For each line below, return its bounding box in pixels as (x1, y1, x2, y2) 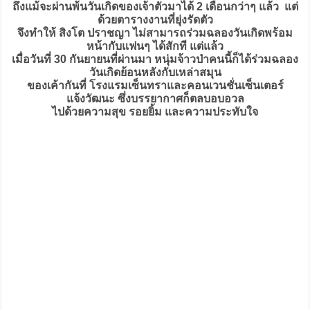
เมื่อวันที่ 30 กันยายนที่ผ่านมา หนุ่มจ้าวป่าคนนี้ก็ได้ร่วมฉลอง (12, 53, 298, 65)
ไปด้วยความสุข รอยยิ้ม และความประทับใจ (52, 105, 258, 118)
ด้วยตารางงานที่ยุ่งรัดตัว (97, 13, 213, 26)
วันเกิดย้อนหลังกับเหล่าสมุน (89, 66, 221, 78)
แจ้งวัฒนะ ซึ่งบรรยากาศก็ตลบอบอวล (66, 92, 244, 104)
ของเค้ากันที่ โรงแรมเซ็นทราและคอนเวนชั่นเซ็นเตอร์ (26, 79, 284, 91)
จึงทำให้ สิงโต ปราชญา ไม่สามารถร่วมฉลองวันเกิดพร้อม (17, 26, 293, 39)
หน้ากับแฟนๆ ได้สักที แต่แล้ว (86, 39, 224, 52)
